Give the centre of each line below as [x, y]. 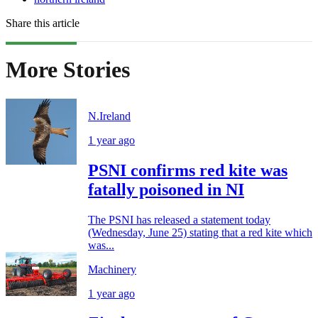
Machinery [112, 269]
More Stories [68, 70]
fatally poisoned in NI [166, 189]
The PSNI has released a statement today [179, 219]
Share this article [43, 23]
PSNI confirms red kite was [188, 170]
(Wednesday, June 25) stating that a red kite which [200, 232]
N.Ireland [109, 116]
